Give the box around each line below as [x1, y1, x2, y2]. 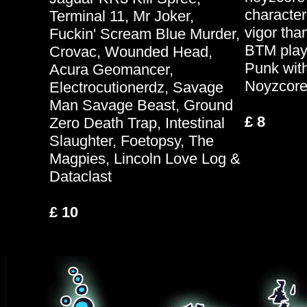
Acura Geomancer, [49, 61, 173, 78]
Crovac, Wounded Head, [49, 43, 212, 60]
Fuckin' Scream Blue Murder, [49, 25, 240, 42]
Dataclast [49, 168, 112, 185]
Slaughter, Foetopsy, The [49, 132, 214, 149]
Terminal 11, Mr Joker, [49, 8, 194, 25]
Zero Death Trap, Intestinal [49, 114, 225, 132]
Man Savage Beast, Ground [49, 97, 233, 114]
